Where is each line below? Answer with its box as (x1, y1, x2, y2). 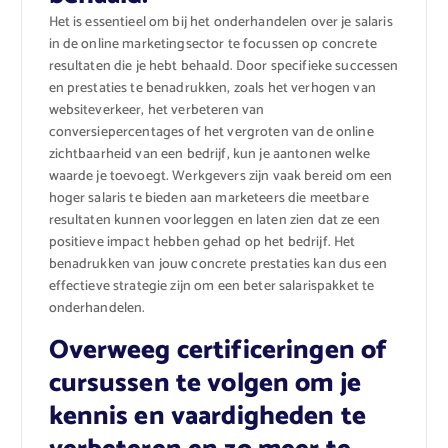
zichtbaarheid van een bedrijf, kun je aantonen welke (48, 142, 370, 166)
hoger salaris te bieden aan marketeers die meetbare (48, 186, 369, 210)
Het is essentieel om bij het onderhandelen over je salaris (48, 10, 393, 34)
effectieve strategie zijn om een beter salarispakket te (48, 274, 375, 298)
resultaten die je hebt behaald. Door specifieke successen (48, 54, 399, 78)
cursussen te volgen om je (48, 361, 362, 405)
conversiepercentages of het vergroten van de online (48, 120, 374, 144)
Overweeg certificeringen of (48, 328, 388, 372)
